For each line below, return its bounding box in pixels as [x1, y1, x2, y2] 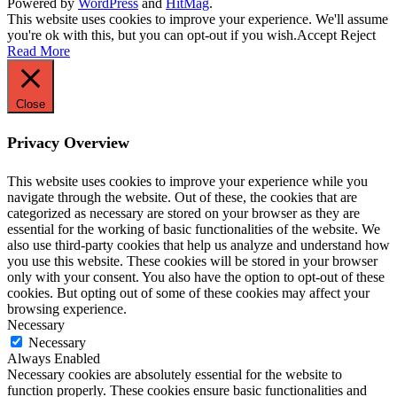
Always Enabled [7, 350, 100, 366]
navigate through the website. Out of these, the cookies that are [7, 189, 357, 205]
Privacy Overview [7, 134, 129, 152]
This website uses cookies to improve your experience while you [7, 173, 368, 189]
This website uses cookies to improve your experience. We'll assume [7, 11, 388, 27]
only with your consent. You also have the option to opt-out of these [7, 269, 385, 284]
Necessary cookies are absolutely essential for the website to [7, 366, 342, 382]
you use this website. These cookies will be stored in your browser [7, 253, 378, 269]
